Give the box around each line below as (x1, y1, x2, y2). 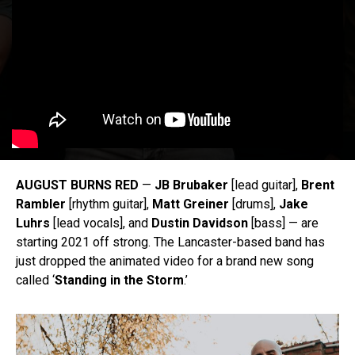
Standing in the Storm (55, 273, 184, 288)
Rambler (16, 197, 66, 212)
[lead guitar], (228, 177, 301, 193)
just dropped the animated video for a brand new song (16, 254, 314, 269)
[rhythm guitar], (66, 197, 152, 212)
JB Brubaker (155, 177, 228, 193)
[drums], (232, 197, 279, 212)
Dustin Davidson (151, 216, 248, 231)
